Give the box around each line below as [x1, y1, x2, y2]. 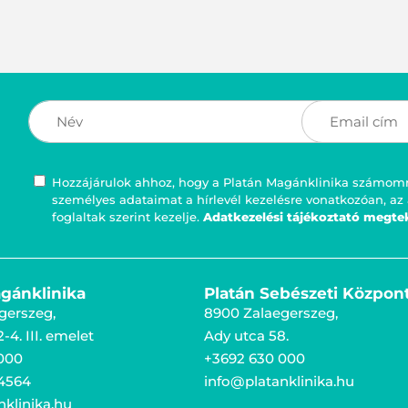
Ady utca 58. [204, 327, 289, 345]
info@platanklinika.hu [204, 372, 354, 391]
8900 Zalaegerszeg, [204, 304, 338, 322]
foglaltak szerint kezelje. [52, 209, 204, 225]
